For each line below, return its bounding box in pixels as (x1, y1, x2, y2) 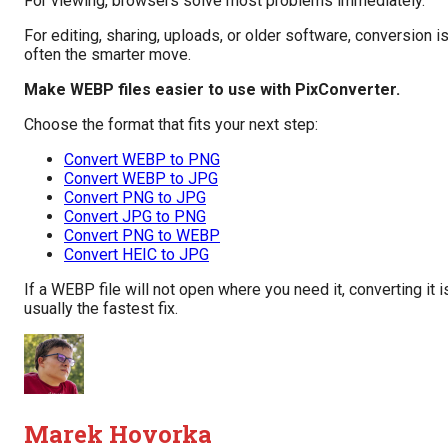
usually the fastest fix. (24, 298, 178, 318)
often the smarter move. (24, 44, 191, 64)
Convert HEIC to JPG (64, 244, 209, 264)
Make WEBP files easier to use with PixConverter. (24, 79, 400, 99)
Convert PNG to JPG (64, 187, 206, 207)
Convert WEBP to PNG (64, 149, 220, 169)
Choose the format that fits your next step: (24, 114, 318, 134)
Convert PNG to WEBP (64, 225, 220, 245)
